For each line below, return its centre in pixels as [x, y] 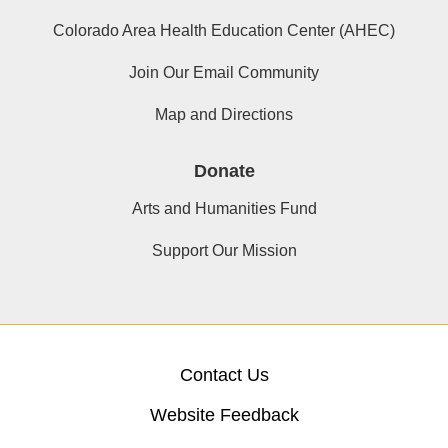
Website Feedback [224, 415]
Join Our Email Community [224, 73]
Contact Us [224, 375]
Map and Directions [224, 115]
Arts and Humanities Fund [224, 209]
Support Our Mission [224, 251]
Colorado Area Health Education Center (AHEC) [224, 31]
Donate [224, 171]
